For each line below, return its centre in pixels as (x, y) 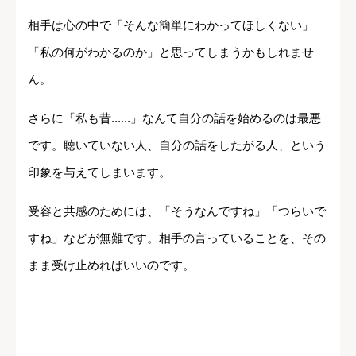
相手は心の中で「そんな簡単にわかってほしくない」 (171, 25)
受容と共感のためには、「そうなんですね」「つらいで (177, 211)
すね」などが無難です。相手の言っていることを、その (177, 238)
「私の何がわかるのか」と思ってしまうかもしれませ (171, 52)
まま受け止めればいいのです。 (111, 265)
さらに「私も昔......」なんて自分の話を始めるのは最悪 (174, 118)
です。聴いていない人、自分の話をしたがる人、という (177, 145)
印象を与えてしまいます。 (99, 172)
